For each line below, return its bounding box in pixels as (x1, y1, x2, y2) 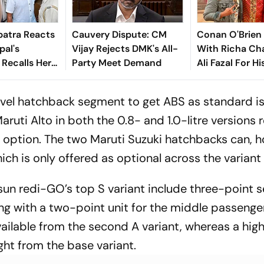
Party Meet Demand (71, 57, 161, 70)
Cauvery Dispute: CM (71, 28, 167, 41)
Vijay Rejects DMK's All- (71, 42, 178, 55)
